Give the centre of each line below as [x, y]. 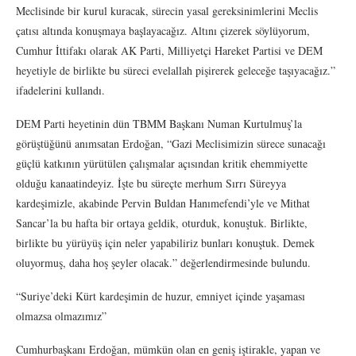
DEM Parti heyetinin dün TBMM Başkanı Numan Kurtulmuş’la [159, 123]
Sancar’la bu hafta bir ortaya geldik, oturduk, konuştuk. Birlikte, [162, 222]
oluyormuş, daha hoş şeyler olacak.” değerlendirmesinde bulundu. [163, 262]
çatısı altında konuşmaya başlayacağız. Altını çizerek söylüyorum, [163, 30]
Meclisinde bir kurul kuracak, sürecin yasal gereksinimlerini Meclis [167, 10]
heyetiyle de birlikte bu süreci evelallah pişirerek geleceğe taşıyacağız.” [176, 70]
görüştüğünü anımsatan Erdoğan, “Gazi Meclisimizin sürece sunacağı [171, 143]
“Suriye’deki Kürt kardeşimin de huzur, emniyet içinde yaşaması [161, 296]
